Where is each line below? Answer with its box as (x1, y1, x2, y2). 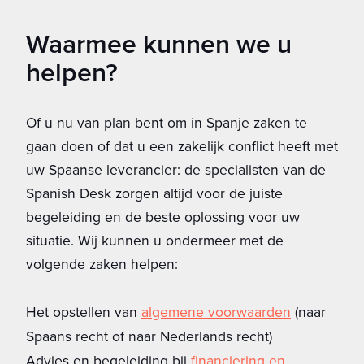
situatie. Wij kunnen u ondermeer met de (26, 230, 284, 250)
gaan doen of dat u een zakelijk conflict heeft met (26, 136, 338, 156)
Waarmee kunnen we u (26, 24, 292, 62)
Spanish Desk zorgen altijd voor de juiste (26, 183, 283, 203)
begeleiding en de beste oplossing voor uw (26, 206, 300, 227)
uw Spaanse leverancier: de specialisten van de (26, 159, 326, 180)
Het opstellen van (26, 301, 141, 322)
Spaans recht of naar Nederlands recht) (26, 326, 272, 346)
